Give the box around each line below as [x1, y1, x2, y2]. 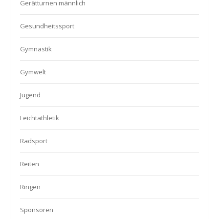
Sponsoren [20, 205, 53, 215]
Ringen [20, 182, 41, 192]
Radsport [20, 136, 47, 146]
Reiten [20, 159, 39, 169]
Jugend [20, 90, 41, 100]
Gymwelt [20, 67, 46, 77]
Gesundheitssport [20, 22, 74, 31]
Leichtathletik [20, 113, 59, 123]
